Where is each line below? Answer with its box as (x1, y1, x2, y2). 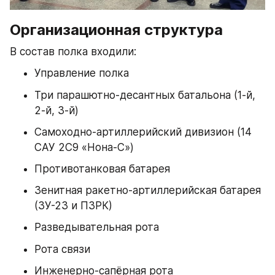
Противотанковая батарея (34, 162, 170, 175)
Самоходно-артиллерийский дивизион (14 (34, 125, 252, 138)
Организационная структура (10, 20, 223, 39)
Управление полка (34, 67, 129, 80)
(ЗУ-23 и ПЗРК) (34, 199, 112, 212)
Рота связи (34, 242, 90, 255)
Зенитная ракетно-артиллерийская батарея (34, 184, 261, 197)
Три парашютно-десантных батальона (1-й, (34, 88, 255, 101)
